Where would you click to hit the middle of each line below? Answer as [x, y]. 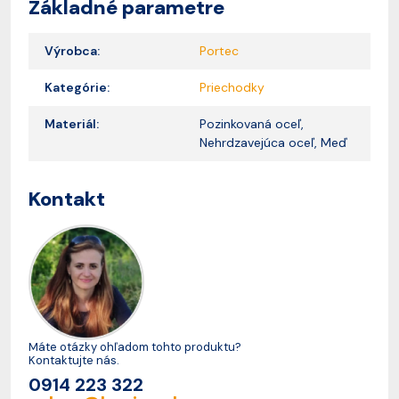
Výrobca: [72, 50]
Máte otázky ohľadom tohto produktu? [135, 346]
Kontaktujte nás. [74, 360]
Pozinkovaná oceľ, [252, 123]
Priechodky [232, 87]
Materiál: [72, 123]
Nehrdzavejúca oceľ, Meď [273, 142]
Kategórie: [77, 87]
